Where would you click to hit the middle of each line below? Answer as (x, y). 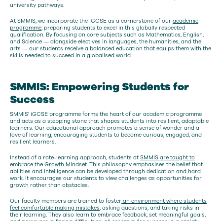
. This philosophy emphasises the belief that (145, 164)
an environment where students (164, 201)
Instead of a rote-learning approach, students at (75, 157)
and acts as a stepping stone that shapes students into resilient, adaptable (109, 121)
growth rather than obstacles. (49, 185)
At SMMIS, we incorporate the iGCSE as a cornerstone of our (91, 21)
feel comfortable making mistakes (55, 208)
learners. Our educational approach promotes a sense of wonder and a (105, 128)
